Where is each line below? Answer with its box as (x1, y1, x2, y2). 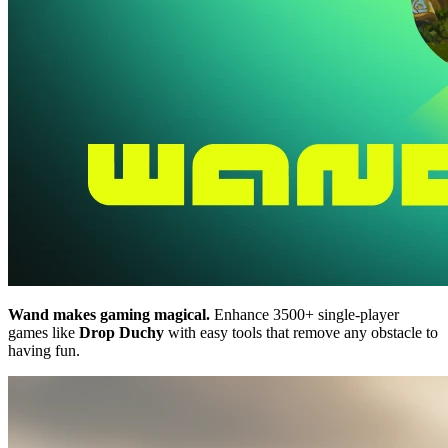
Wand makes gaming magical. (8, 305, 210, 323)
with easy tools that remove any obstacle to (164, 323, 438, 341)
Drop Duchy (79, 323, 164, 341)
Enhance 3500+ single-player (210, 305, 399, 323)
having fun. (8, 341, 80, 359)
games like (8, 323, 79, 341)
